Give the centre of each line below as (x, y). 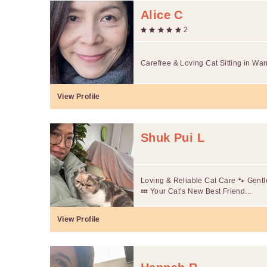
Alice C (162, 15)
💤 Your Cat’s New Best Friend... (196, 191)
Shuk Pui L (173, 137)
